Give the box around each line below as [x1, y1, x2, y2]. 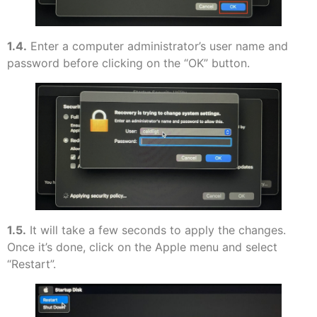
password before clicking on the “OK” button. [7, 56, 250, 71]
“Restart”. [7, 256, 56, 271]
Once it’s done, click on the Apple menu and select [7, 239, 277, 254]
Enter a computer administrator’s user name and [27, 39, 288, 54]
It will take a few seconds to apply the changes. [26, 222, 286, 237]
